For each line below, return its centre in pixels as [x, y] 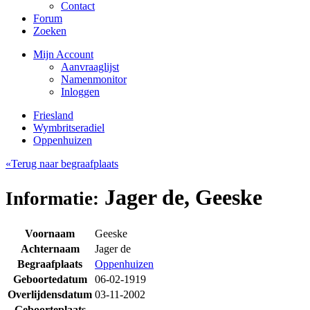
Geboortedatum [50, 279]
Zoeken [50, 31]
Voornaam [50, 233]
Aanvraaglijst [90, 67]
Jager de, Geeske [181, 198]
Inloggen [80, 92]
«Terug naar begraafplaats [62, 164]
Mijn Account [63, 54]
